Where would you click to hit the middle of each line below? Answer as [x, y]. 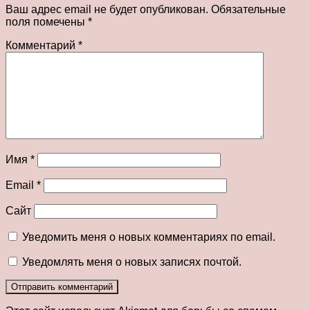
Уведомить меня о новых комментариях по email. [149, 237]
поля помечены [47, 22]
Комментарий [42, 46]
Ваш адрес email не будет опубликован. [107, 10]
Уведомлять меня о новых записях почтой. [132, 262]
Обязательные [248, 10]
